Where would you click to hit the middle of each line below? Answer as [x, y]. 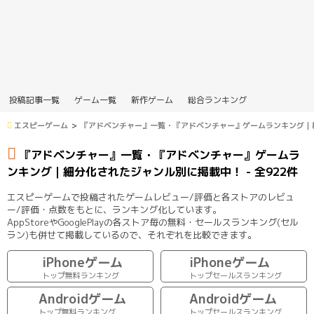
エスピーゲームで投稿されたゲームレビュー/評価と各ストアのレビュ [151, 197]
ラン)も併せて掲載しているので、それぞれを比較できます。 [132, 235]
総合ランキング [217, 100]
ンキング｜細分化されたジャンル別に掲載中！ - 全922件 [152, 172]
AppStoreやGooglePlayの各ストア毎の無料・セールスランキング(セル [153, 222]
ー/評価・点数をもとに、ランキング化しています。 [114, 210]
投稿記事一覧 [34, 100]
